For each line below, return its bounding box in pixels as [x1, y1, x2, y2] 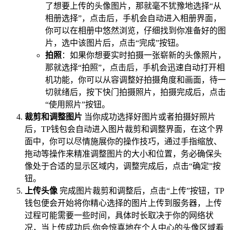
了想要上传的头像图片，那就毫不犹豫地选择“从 [45, 1, 221, 10]
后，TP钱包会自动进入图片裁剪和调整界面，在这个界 [25, 124, 223, 133]
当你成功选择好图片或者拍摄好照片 [82, 112, 216, 121]
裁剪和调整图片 [25, 112, 82, 121]
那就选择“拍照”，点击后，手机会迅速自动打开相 [45, 63, 225, 72]
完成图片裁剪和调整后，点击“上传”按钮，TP [57, 186, 224, 195]
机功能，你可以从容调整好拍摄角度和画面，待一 [45, 75, 226, 84]
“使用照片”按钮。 [45, 100, 110, 109]
